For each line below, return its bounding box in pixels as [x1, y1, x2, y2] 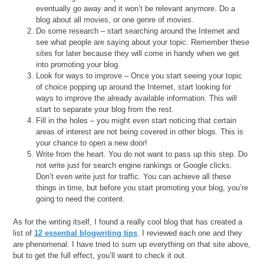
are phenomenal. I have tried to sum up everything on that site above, [13, 239, 251, 249]
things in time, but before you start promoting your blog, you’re [36, 183, 249, 193]
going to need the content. [36, 194, 126, 204]
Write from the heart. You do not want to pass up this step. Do [36, 150, 248, 159]
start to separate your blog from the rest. [36, 105, 174, 114]
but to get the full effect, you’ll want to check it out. [13, 250, 187, 260]
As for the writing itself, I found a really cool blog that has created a [13, 217, 243, 226]
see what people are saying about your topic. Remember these [36, 38, 250, 47]
